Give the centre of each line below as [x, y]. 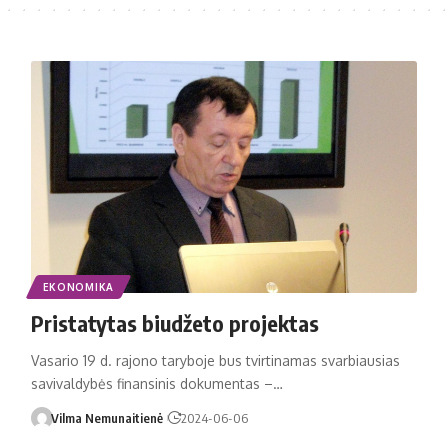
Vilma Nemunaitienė [107, 417]
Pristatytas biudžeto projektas [174, 322]
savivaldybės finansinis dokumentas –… [156, 383]
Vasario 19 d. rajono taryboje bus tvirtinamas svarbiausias [215, 360]
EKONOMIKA [78, 286]
